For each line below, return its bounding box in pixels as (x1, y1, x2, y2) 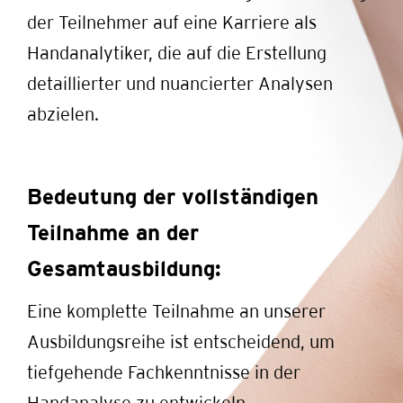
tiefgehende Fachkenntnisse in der (27, 362, 300, 382)
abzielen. (27, 103, 99, 124)
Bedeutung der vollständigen (27, 184, 318, 209)
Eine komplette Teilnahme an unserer (27, 300, 326, 321)
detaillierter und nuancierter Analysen (27, 73, 333, 94)
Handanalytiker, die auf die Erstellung (27, 42, 327, 63)
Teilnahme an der (27, 220, 199, 245)
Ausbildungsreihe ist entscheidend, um (27, 331, 335, 352)
